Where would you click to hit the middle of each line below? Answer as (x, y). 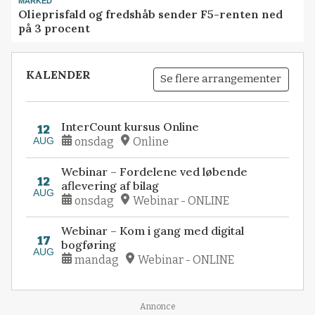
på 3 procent (54, 28)
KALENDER (59, 74)
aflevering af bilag (110, 186)
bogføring (89, 245)
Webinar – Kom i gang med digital (153, 231)
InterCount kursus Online (130, 127)
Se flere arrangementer (221, 79)
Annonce (157, 307)
